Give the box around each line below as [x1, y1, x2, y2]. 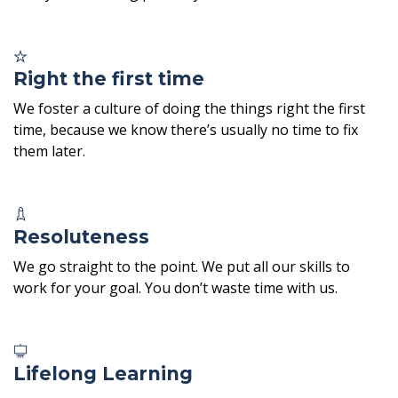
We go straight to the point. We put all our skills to [13, 256, 350, 276]
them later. [13, 140, 85, 161]
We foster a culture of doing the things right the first [13, 98, 365, 118]
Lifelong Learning [13, 362, 193, 385]
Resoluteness [13, 225, 149, 248]
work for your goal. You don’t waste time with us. [13, 277, 338, 298]
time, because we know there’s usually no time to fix [13, 119, 358, 139]
